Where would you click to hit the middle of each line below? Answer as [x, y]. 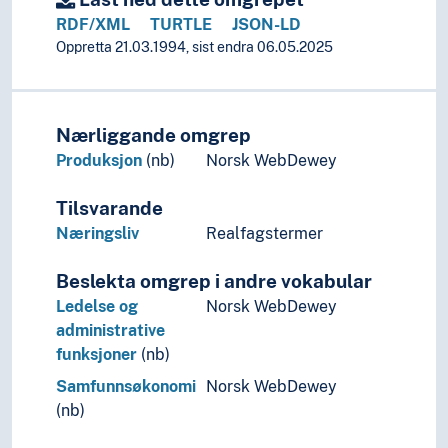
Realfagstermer [264, 234]
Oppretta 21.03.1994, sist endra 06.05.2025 [194, 47]
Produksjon [99, 161]
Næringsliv [97, 234]
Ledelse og [97, 307]
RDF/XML [93, 25]
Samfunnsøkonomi [126, 387]
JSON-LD [266, 25]
